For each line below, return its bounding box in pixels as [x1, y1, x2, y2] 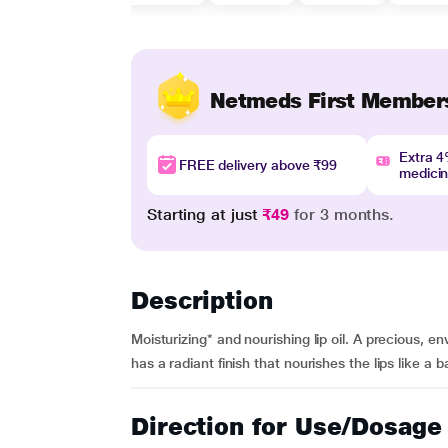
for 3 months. [289, 205, 395, 224]
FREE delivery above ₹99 [178, 157, 338, 173]
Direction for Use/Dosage [130, 412, 442, 441]
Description [130, 286, 273, 315]
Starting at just [146, 205, 263, 224]
